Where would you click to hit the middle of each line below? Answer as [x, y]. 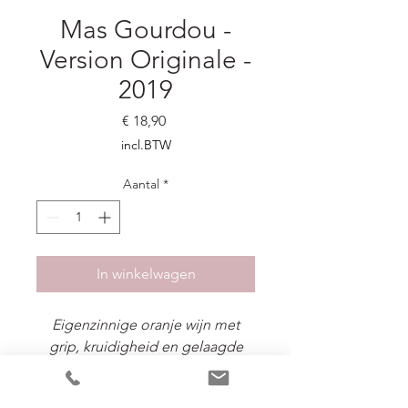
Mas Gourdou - [146, 30]
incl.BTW [146, 145]
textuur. [145, 369]
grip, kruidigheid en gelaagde [146, 347]
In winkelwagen [146, 274]
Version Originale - [146, 60]
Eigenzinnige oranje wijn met [146, 325]
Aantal [141, 184]
